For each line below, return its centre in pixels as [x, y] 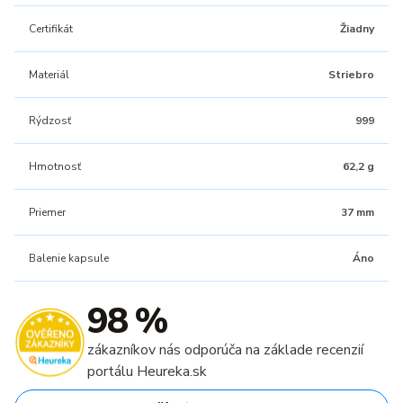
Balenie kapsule [69, 258]
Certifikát [51, 29]
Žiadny [357, 29]
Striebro [351, 75]
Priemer [47, 212]
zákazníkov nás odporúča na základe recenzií [225, 350]
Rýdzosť [50, 121]
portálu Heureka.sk [147, 372]
